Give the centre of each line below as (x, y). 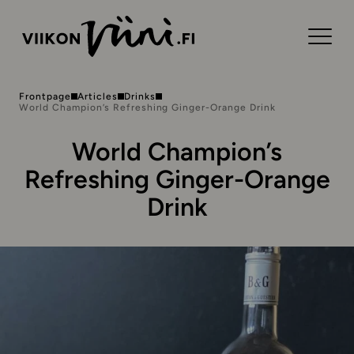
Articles (97, 96)
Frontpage (45, 96)
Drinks (139, 96)
